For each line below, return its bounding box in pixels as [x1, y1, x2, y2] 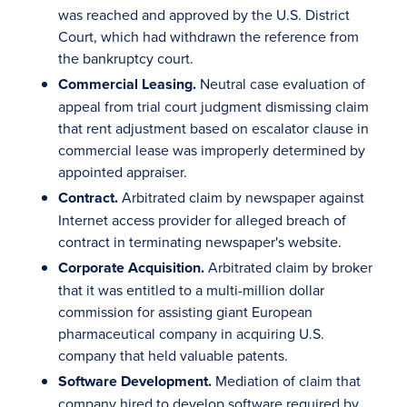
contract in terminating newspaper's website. [58, 232, 342, 252]
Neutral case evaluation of [196, 74, 365, 94]
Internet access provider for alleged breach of [58, 210, 346, 230]
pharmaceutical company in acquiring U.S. [58, 323, 324, 343]
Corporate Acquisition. [58, 257, 204, 278]
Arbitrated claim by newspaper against [118, 187, 364, 207]
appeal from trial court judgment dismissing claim [58, 96, 369, 116]
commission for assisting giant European [58, 302, 313, 322]
